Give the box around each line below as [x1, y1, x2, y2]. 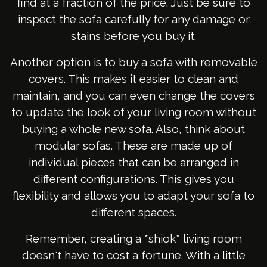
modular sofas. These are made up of [35, 139, 232, 153]
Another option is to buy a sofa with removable [10, 55, 257, 69]
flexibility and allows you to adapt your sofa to [13, 189, 254, 203]
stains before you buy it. [71, 29, 196, 43]
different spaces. [91, 206, 176, 219]
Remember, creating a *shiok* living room [25, 232, 242, 246]
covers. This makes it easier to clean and [29, 72, 238, 86]
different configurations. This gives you [33, 172, 234, 186]
